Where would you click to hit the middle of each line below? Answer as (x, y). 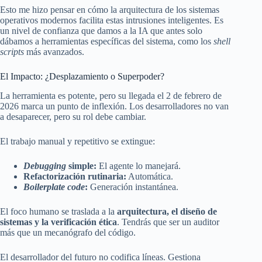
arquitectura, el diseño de (167, 212)
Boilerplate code (54, 187)
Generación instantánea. (133, 187)
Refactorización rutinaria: (75, 177)
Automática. (150, 177)
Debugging (45, 166)
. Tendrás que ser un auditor (168, 222)
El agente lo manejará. (139, 166)
